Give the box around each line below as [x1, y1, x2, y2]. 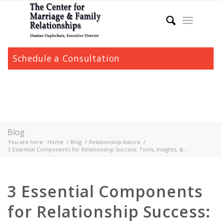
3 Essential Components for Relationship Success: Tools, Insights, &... [8, 146, 188, 153]
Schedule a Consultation [12, 52, 120, 64]
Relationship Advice [89, 138, 141, 146]
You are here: [8, 138, 44, 146]
